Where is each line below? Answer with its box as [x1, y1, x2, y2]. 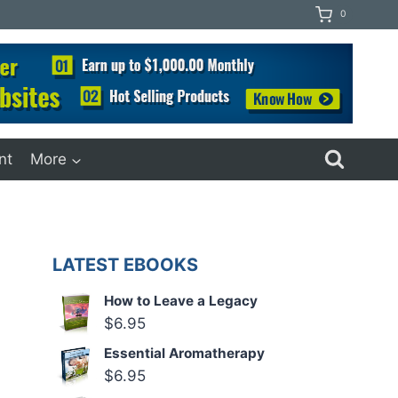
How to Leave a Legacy [104, 292, 259, 310]
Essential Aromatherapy [104, 345, 266, 362]
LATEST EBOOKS [52, 254, 199, 276]
